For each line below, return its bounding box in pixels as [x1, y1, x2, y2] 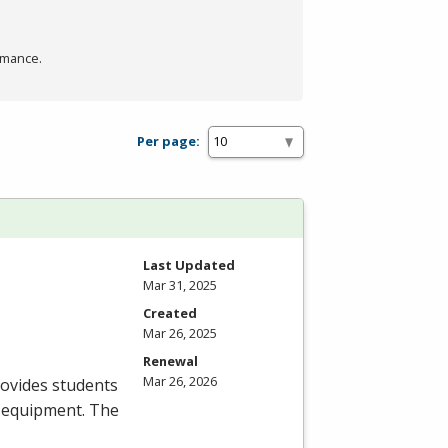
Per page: [137, 132, 200, 151]
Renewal [143, 351, 198, 370]
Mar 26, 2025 [143, 323, 217, 342]
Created [143, 303, 197, 322]
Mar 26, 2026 [143, 371, 217, 390]
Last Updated [143, 255, 235, 274]
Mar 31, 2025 [143, 275, 217, 294]
